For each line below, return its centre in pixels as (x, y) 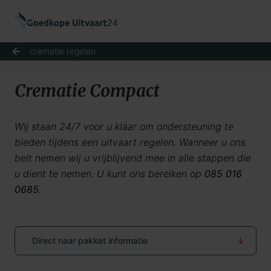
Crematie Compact (87, 91)
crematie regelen (63, 51)
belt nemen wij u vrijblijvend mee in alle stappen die (133, 158)
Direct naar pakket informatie (90, 240)
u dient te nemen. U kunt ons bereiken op (109, 174)
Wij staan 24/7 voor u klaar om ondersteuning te (124, 126)
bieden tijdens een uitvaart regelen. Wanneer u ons (130, 142)
